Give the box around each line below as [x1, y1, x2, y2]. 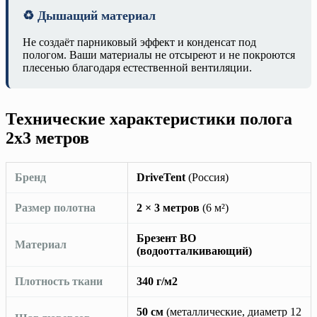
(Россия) [185, 171, 229, 184]
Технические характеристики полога [6, 110, 292, 129]
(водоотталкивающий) [137, 245, 252, 258]
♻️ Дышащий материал [23, 8, 156, 23]
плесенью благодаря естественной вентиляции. [23, 62, 252, 74]
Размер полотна [15, 202, 96, 214]
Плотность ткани [15, 275, 103, 288]
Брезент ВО [137, 232, 196, 245]
